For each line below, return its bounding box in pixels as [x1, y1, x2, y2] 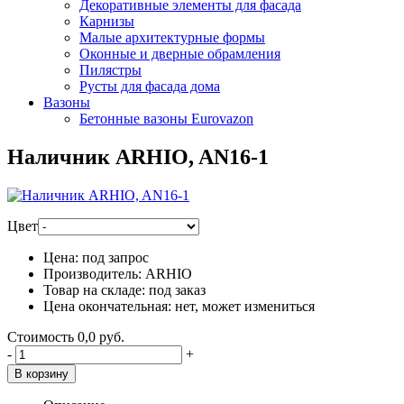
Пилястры [79, 62, 142, 78]
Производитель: [43, 265, 142, 281]
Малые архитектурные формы [79, 30, 265, 45]
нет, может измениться [175, 298, 315, 314]
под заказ [149, 281, 206, 298]
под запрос [82, 249, 149, 265]
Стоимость [7, 328, 74, 344]
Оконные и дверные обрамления [79, 46, 280, 61]
